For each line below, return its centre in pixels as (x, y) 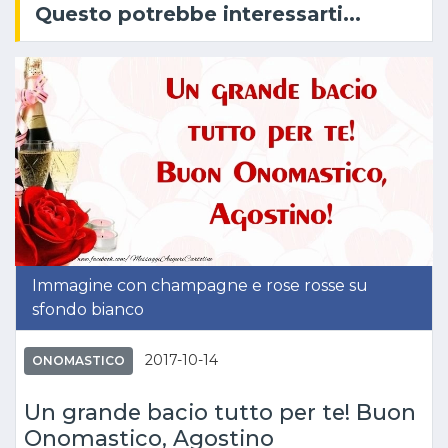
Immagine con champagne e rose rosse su (200, 285)
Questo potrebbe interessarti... (198, 14)
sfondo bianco (88, 309)
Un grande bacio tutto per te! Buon (220, 412)
